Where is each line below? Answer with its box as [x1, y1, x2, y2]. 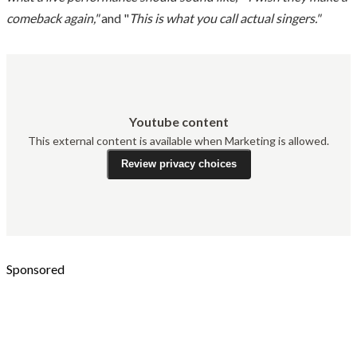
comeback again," [6, 10, 101, 25]
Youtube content [128, 113, 229, 129]
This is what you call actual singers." [129, 10, 320, 25]
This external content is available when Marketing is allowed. [28, 133, 329, 147]
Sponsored [6, 261, 65, 277]
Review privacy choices [120, 158, 237, 171]
